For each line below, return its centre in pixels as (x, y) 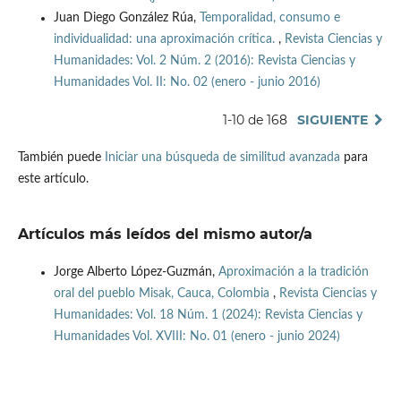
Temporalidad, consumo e (269, 18)
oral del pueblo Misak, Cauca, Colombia (163, 294)
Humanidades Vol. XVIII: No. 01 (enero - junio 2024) (196, 337)
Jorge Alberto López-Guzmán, (136, 273)
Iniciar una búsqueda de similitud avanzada (222, 158)
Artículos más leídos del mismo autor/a (165, 235)
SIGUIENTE (333, 120)
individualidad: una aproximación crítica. (166, 40)
